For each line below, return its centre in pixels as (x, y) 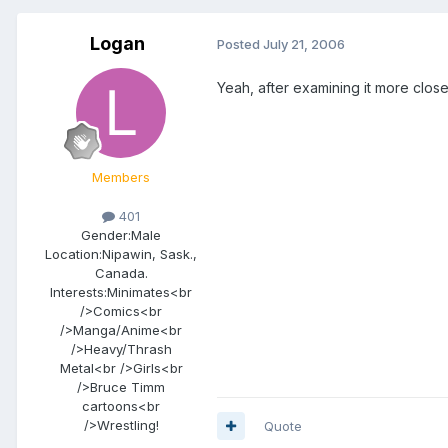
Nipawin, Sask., (149, 253)
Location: (73, 253)
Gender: (106, 234)
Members (121, 176)
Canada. (121, 272)
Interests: (78, 291)
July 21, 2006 (304, 44)
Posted (240, 44)
